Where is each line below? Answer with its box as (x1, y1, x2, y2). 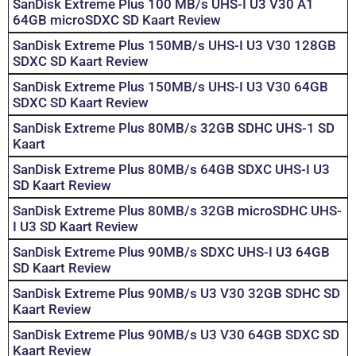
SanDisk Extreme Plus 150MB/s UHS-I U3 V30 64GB (13, 79, 328, 95)
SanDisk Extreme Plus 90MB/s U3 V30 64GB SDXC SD (13, 327, 339, 343)
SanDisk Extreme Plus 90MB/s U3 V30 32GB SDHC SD (13, 285, 340, 302)
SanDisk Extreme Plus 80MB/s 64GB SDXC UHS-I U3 (13, 161, 330, 178)
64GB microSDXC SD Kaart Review (13, 12, 221, 29)
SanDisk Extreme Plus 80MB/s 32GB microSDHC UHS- (13, 203, 342, 219)
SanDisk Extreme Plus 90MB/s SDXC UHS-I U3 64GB (13, 244, 330, 261)
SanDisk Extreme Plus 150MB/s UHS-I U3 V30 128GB (13, 37, 336, 54)
